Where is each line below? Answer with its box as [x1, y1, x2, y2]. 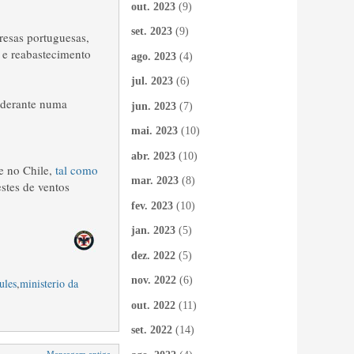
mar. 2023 [131, 175, 179, 186]
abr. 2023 [131, 149, 175, 162]
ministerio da [20, 276, 78, 291]
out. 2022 [131, 299, 175, 311]
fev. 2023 [131, 199, 173, 212]
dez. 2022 [131, 249, 175, 262]
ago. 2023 [131, 50, 176, 62]
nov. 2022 [131, 274, 176, 286]
